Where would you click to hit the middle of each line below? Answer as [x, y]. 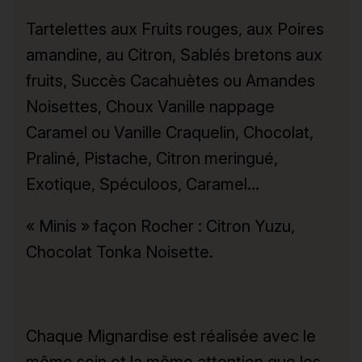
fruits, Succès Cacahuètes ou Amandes [170, 80]
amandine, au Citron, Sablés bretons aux [174, 55]
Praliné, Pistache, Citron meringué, [152, 158]
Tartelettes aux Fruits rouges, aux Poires [175, 29]
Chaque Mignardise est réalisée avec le [171, 336]
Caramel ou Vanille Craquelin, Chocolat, [170, 132]
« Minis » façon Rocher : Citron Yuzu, [160, 226]
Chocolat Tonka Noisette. [120, 252]
